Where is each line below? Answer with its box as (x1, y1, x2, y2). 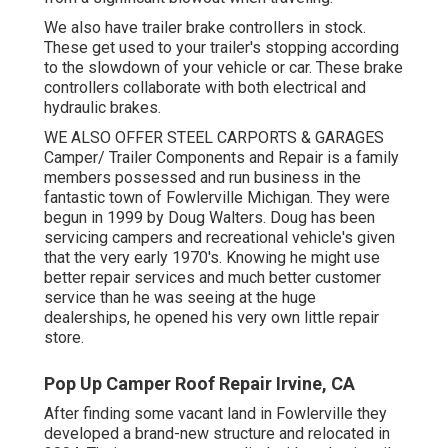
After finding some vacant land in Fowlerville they (44, 403, 387, 423)
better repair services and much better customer (44, 267, 381, 287)
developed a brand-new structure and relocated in (44, 423, 390, 443)
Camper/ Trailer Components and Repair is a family (44, 147, 399, 167)
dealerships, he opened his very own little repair (44, 307, 379, 327)
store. (44, 327, 84, 347)
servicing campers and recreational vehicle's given (44, 227, 395, 247)
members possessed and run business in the (44, 167, 361, 187)
